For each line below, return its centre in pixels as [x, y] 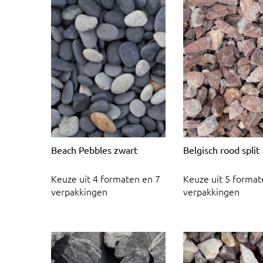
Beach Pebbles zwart [94, 149]
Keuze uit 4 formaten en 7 [106, 179]
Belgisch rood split [221, 149]
